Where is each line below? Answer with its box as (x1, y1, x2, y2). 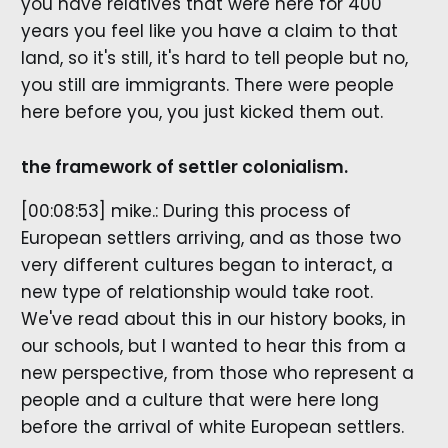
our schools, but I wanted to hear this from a (20, 333, 406, 358)
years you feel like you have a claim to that (20, 19, 398, 44)
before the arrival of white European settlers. (20, 414, 404, 439)
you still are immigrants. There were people (20, 73, 394, 98)
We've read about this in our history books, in (20, 306, 406, 331)
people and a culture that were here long (20, 387, 379, 412)
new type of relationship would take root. (20, 279, 373, 304)
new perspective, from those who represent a (20, 360, 414, 385)
